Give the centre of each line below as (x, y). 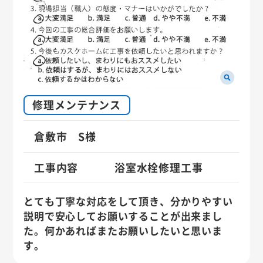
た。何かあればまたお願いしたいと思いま (123, 230)
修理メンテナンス (77, 105)
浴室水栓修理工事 (159, 167)
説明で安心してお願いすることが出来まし (123, 215)
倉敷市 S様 (65, 136)
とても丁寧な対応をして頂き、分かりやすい (128, 201)
